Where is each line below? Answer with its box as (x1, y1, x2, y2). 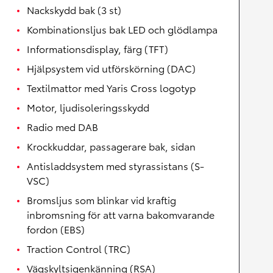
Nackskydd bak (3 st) (27, 2, 121, 16)
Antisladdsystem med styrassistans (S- (27, 158, 204, 172)
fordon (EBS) (27, 222, 85, 236)
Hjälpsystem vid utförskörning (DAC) (27, 61, 196, 75)
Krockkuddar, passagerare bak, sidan (27, 139, 196, 153)
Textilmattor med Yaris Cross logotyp (27, 80, 196, 94)
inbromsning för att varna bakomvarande (27, 207, 214, 221)
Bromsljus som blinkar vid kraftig (27, 193, 176, 207)
